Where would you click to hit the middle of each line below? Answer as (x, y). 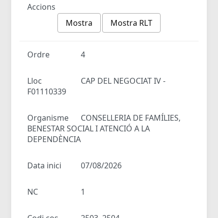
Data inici (44, 165)
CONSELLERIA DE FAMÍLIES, (131, 118)
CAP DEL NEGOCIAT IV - (123, 81)
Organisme (48, 118)
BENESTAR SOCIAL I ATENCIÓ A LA (89, 128)
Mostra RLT (132, 23)
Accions (41, 7)
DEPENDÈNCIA (54, 139)
